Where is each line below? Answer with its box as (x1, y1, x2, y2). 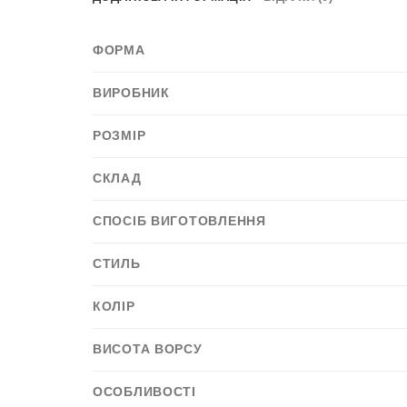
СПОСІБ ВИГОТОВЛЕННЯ (93, 213, 266, 228)
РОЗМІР (93, 127, 146, 143)
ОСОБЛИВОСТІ (93, 383, 196, 399)
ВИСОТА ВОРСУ (93, 341, 203, 356)
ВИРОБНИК (93, 84, 170, 100)
